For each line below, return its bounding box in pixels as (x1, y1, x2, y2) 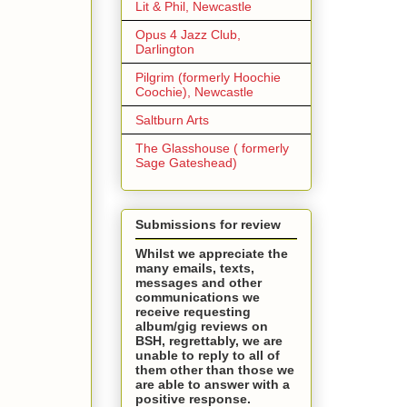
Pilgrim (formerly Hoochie (135, 69, 281, 84)
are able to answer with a (135, 376, 290, 392)
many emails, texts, (135, 260, 254, 275)
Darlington (135, 41, 194, 56)
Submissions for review (135, 216, 281, 232)
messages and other (135, 274, 262, 290)
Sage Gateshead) (135, 154, 237, 170)
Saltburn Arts (135, 112, 209, 127)
